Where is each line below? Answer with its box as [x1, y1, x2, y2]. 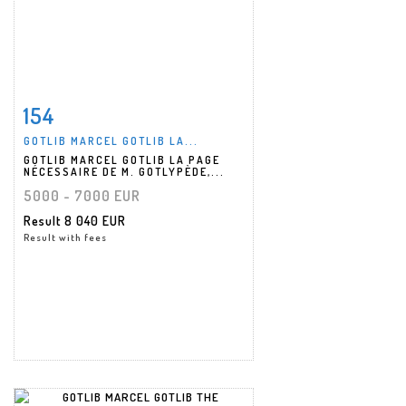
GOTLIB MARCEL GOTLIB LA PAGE [24, 152, 220, 167]
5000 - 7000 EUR [24, 186, 140, 205]
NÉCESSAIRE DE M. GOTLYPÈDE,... [24, 164, 225, 179]
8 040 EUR [64, 212, 126, 228]
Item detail [47, 103, 115, 119]
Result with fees [24, 230, 107, 244]
